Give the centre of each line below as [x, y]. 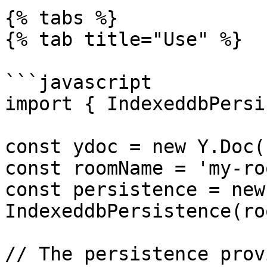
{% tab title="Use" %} [124, 39]
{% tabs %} [61, 18]
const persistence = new [135, 190]
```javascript [78, 82]
